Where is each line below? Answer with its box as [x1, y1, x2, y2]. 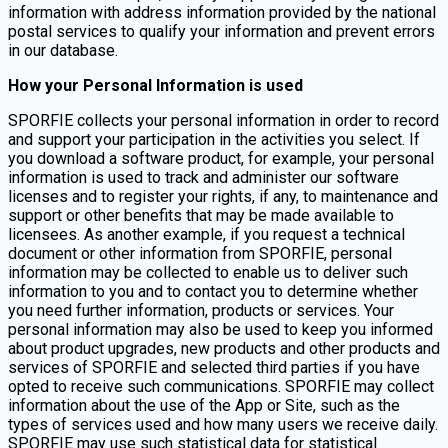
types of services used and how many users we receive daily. [8, 414, 438, 434]
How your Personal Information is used [8, 75, 303, 95]
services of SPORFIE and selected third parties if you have [8, 357, 420, 377]
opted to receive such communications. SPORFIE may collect [8, 376, 434, 396]
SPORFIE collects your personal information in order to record [8, 110, 439, 130]
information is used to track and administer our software [8, 167, 399, 187]
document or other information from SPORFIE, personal [8, 243, 392, 263]
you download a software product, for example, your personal [8, 148, 434, 168]
